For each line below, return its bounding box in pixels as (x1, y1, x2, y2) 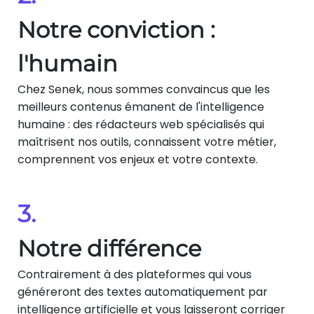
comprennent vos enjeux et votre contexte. (18, 151, 258, 168)
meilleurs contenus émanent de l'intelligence (18, 98, 264, 115)
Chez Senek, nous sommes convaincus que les (18, 81, 270, 97)
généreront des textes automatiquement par (18, 283, 268, 300)
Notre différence (18, 234, 201, 262)
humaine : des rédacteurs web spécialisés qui (18, 116, 264, 132)
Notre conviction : (18, 15, 215, 43)
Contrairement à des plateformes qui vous (18, 266, 252, 282)
